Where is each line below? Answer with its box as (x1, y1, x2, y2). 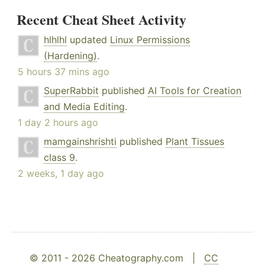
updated (67, 34, 110, 46)
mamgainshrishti (44, 135, 117, 148)
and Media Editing (44, 101, 125, 113)
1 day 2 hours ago (18, 117, 98, 129)
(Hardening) (44, 50, 97, 62)
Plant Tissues (166, 135, 224, 148)
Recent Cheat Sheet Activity (17, 9, 186, 30)
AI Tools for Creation (148, 85, 241, 97)
